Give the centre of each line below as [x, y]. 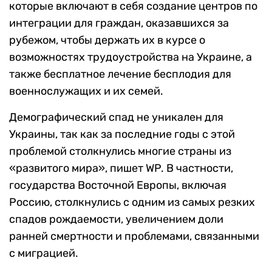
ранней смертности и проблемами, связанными [134, 236]
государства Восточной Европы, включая [118, 185]
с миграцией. [44, 253]
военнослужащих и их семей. [86, 91]
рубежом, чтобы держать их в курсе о [107, 40]
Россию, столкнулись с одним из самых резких [132, 202]
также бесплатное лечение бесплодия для [120, 74]
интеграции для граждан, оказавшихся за [119, 23]
